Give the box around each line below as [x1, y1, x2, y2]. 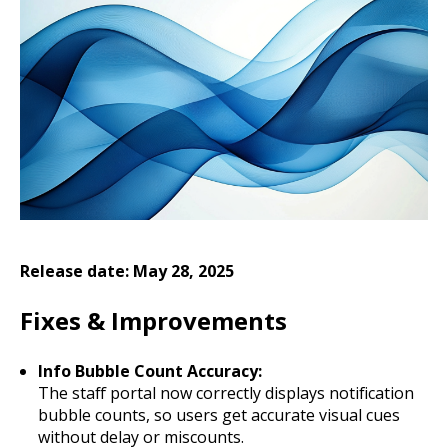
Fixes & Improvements [20, 304, 287, 338]
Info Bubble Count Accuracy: [37, 359, 262, 382]
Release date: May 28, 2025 [20, 260, 234, 283]
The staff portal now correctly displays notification [37, 381, 414, 404]
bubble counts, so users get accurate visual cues [37, 403, 400, 426]
